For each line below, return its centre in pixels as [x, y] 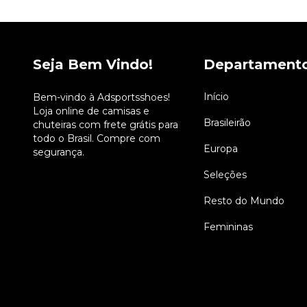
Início [216, 97]
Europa [220, 149]
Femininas [228, 227]
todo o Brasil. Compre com [97, 139]
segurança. [59, 152]
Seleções [225, 175]
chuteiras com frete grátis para [106, 125]
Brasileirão [227, 123]
